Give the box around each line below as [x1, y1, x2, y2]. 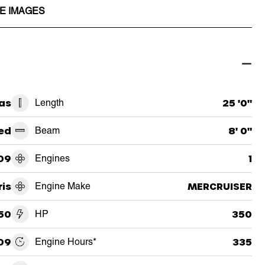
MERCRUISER [187, 180, 252, 192]
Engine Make [34, 180, 91, 192]
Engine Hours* [34, 235, 96, 247]
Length [34, 96, 64, 108]
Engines [34, 152, 70, 164]
